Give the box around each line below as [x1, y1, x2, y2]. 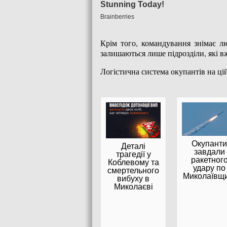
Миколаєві [113, 182, 153, 192]
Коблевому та [107, 158, 159, 167]
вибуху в [117, 174, 149, 183]
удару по [193, 164, 225, 173]
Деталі [121, 142, 145, 151]
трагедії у [116, 150, 151, 159]
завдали [194, 147, 225, 157]
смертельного [107, 166, 159, 175]
